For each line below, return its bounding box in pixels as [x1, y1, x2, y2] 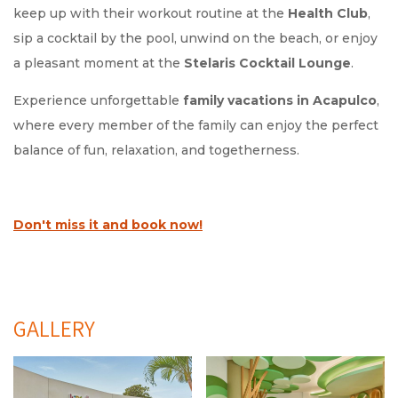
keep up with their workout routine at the [13, 5, 288, 22]
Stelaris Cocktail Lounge [184, 55, 351, 72]
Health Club [288, 5, 368, 22]
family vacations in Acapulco [183, 92, 377, 109]
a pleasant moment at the [13, 55, 184, 72]
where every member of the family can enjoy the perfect [13, 117, 378, 134]
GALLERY [13, 314, 95, 344]
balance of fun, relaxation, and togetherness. [13, 142, 299, 159]
